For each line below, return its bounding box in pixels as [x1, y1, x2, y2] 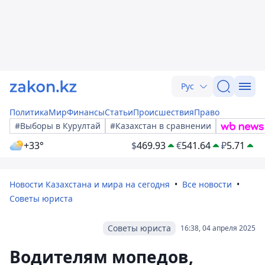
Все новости [182, 179, 232, 190]
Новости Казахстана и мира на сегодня [9, 179, 170, 190]
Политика [9, 106, 49, 118]
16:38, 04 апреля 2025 [180, 223, 256, 233]
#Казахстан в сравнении [110, 120, 211, 131]
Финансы [67, 106, 105, 118]
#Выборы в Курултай [15, 120, 101, 131]
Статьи [105, 106, 133, 118]
